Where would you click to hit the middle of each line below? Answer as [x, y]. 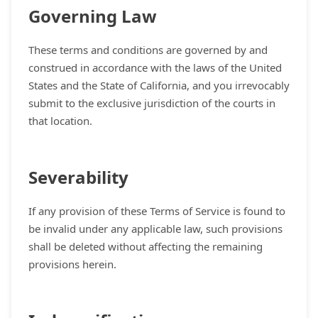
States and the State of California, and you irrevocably [159, 85]
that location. [60, 121]
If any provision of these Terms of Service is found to [157, 211]
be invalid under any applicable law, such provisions [155, 229]
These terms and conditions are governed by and [148, 50]
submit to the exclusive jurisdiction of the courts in [152, 103]
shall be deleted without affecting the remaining [146, 246]
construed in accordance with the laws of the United [155, 67]
